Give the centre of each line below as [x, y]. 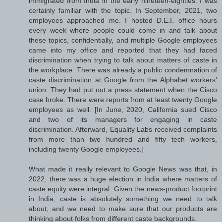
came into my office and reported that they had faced [123, 50]
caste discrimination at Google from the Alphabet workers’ [123, 80]
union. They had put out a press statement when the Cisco [123, 90]
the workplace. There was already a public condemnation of [123, 70]
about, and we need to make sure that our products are [123, 209]
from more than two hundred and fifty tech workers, [123, 139]
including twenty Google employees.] [86, 149]
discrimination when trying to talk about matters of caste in [123, 60]
